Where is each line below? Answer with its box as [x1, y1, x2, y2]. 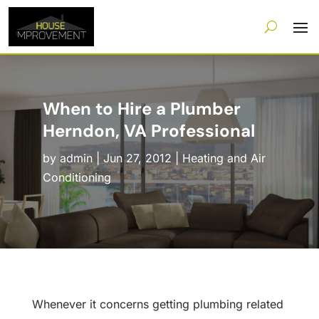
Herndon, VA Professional [42, 120, 255, 142]
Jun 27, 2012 [103, 151, 172, 166]
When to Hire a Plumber [42, 98, 241, 120]
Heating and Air [182, 151, 266, 166]
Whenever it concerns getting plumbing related [31, 297, 283, 312]
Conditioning [42, 170, 111, 185]
